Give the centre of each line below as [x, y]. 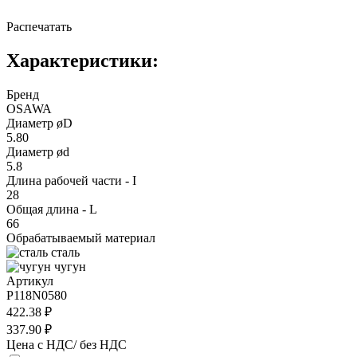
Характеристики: [82, 60]
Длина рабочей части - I [71, 180]
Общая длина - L [52, 209]
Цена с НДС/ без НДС [67, 344]
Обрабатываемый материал [81, 237]
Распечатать [39, 26]
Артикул [30, 280]
